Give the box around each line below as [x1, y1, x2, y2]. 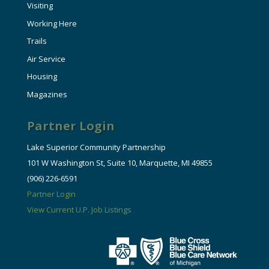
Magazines [26, 88, 67, 100]
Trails [26, 35, 47, 47]
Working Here [26, 17, 77, 29]
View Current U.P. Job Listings [26, 204, 131, 216]
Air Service [26, 53, 65, 64]
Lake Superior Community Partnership [26, 142, 166, 153]
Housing [26, 71, 57, 82]
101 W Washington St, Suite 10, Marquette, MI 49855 [26, 157, 213, 169]
